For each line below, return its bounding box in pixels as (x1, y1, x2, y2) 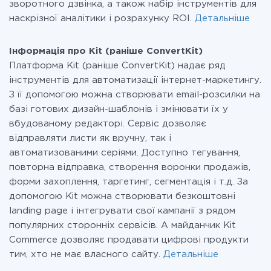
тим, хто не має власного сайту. (9, 250, 163, 258)
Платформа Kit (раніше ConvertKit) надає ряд (9, 62, 226, 70)
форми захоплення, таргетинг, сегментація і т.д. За (9, 178, 248, 186)
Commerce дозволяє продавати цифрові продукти (9, 236, 249, 244)
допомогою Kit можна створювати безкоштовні (9, 192, 235, 200)
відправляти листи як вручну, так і (9, 134, 171, 142)
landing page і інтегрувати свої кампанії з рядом (9, 207, 235, 215)
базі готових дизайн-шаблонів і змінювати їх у (9, 105, 228, 113)
